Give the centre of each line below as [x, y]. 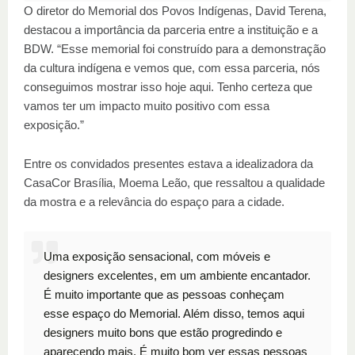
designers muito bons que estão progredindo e [163, 332]
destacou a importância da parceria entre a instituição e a [171, 30]
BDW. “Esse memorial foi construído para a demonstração [175, 49]
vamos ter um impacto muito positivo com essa [147, 106]
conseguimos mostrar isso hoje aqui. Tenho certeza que [168, 87]
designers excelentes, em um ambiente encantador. [177, 275]
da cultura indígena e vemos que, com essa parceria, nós [172, 68]
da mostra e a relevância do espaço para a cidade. [154, 202]
